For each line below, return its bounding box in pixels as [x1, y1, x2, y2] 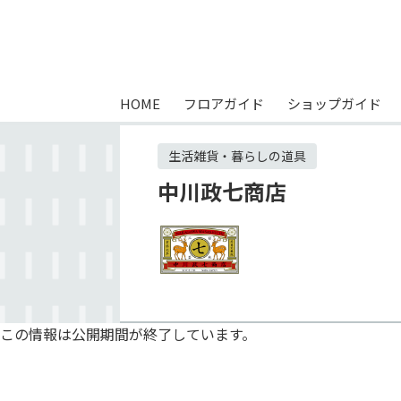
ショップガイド [286, 94, 381, 113]
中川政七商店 [158, 175, 287, 207]
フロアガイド [183, 94, 265, 113]
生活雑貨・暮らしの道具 [168, 147, 307, 165]
